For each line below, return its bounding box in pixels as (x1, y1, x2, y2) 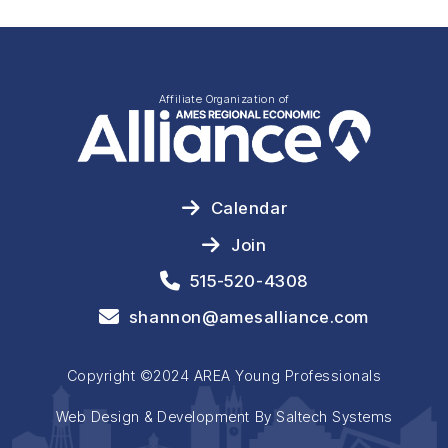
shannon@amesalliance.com (128, 307, 369, 328)
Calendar (210, 198, 288, 219)
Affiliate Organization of (158, 91, 290, 106)
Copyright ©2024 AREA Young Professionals (66, 367, 382, 385)
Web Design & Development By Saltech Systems (55, 408, 393, 426)
